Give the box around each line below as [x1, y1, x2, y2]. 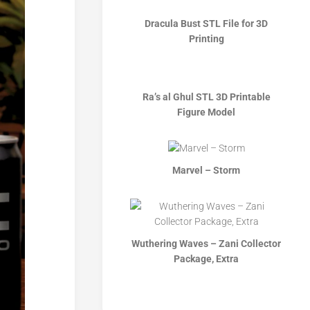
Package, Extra [174, 253, 239, 264]
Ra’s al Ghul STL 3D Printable [142, 91, 271, 102]
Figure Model [177, 107, 235, 118]
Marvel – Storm [172, 165, 240, 176]
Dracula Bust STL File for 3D [145, 18, 268, 29]
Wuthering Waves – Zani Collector [131, 238, 281, 249]
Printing [188, 33, 224, 44]
